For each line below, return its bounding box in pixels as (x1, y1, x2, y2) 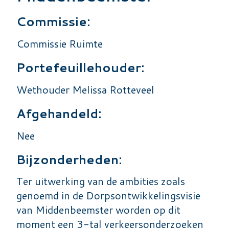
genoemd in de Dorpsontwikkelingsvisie (16, 188, 200, 202)
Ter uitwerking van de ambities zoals (16, 173, 185, 188)
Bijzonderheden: (16, 150, 122, 168)
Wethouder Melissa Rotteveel (16, 82, 154, 97)
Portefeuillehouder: (16, 58, 144, 76)
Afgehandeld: (16, 104, 101, 122)
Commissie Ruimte (16, 36, 103, 51)
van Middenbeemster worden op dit (16, 202, 180, 217)
